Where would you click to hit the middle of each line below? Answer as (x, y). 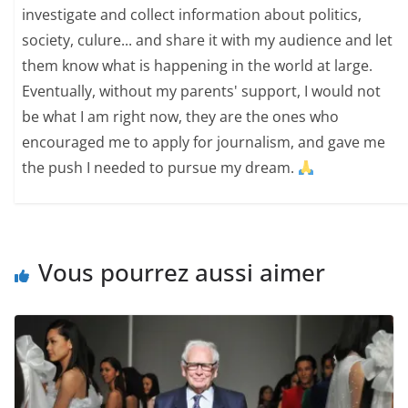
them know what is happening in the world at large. (198, 66)
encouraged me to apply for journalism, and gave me (204, 143)
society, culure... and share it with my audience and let (208, 41)
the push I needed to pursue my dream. (160, 168)
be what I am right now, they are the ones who (181, 117)
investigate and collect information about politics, (192, 15)
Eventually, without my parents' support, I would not (202, 92)
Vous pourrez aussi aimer (182, 272)
